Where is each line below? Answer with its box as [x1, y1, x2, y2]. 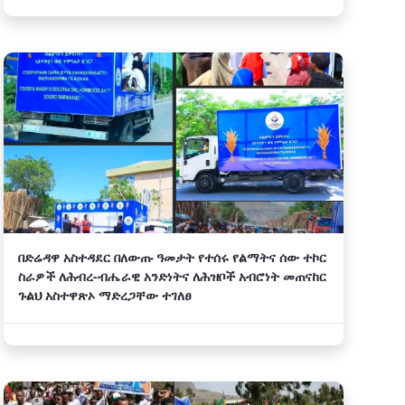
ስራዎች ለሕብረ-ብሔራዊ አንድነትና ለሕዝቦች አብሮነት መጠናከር [18, 268, 326, 285]
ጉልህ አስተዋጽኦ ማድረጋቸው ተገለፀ [18, 287, 192, 304]
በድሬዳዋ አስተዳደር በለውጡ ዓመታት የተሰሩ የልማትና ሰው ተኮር [18, 249, 326, 266]
